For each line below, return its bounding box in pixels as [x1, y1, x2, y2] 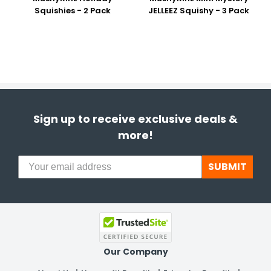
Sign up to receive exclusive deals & [33, 111, 238, 126]
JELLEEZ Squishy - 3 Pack [148, 5, 249, 16]
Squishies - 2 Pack [34, 5, 111, 16]
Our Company [103, 246, 168, 258]
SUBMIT [208, 160, 247, 174]
